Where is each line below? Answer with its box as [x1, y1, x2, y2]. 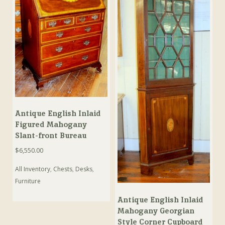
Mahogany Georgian [118, 205, 195, 215]
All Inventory [15, 164, 51, 173]
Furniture [15, 176, 41, 185]
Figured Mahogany [15, 120, 87, 130]
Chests [53, 164, 73, 173]
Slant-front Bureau [15, 131, 87, 141]
